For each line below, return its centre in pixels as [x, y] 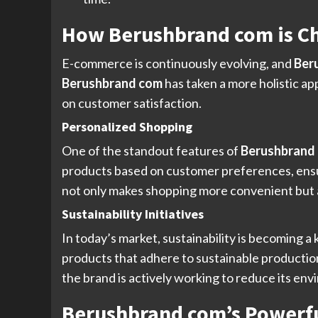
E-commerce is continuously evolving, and [178, 64]
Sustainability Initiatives [133, 214]
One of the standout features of [151, 151]
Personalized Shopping [127, 127]
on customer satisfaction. [132, 103]
